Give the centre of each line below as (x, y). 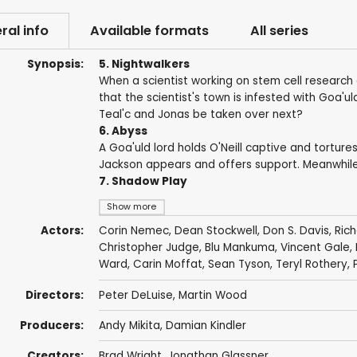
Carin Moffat (167, 265)
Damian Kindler (206, 326)
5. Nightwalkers (144, 65)
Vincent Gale (315, 248)
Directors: (54, 295)
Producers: (51, 326)
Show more (132, 207)
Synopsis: (55, 65)
